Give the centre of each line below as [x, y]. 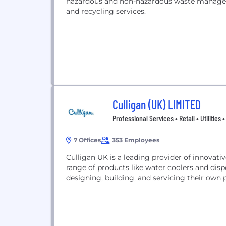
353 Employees [136, 140]
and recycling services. [106, 11]
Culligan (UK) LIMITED [157, 105]
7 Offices [87, 140]
